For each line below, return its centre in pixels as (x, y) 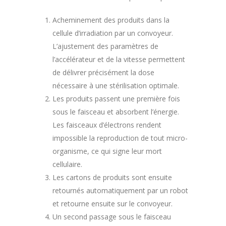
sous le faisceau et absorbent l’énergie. (116, 111)
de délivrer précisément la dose (103, 72)
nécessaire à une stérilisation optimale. (116, 85)
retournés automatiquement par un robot (120, 190)
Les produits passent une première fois (116, 98)
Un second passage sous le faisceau (112, 216)
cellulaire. (67, 164)
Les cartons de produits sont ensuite (112, 177)
